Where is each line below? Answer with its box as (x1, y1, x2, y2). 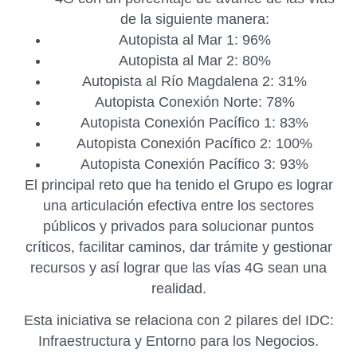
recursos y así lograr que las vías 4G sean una (30, 259, 327, 276)
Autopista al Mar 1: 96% (118, 31, 271, 48)
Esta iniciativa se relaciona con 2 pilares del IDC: (23, 312, 334, 329)
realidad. (151, 280, 206, 296)
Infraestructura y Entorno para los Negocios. (38, 333, 319, 350)
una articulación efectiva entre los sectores (43, 197, 314, 214)
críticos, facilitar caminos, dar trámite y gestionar (25, 238, 332, 255)
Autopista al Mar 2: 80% (118, 52, 271, 69)
